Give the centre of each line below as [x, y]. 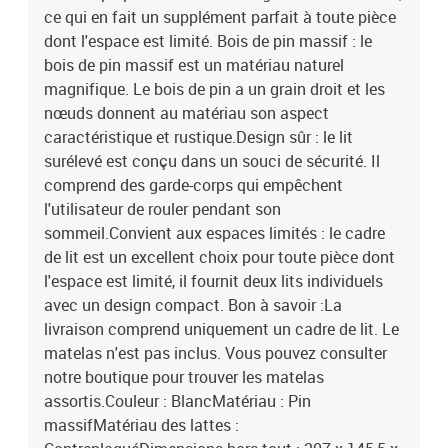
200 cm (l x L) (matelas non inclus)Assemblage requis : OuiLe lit [215, 39]
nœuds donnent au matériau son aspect [186, 113]
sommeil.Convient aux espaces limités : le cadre [214, 233]
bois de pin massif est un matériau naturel [194, 65]
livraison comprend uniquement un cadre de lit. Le [221, 329]
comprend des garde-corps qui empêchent [193, 185]
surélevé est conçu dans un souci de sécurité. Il [212, 161]
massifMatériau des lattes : [141, 425]
